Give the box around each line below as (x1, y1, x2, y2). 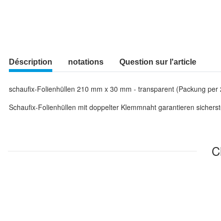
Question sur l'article (119, 58, 196, 66)
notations (68, 58, 104, 66)
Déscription (9, 58, 52, 66)
